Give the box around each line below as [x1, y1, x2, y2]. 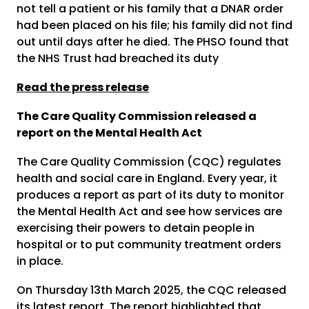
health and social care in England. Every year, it [17, 170, 277, 187]
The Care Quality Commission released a [17, 108, 257, 125]
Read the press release [17, 79, 149, 96]
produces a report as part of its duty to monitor [17, 187, 284, 203]
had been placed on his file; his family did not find [17, 17, 292, 34]
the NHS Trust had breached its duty [17, 50, 224, 67]
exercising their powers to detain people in [17, 220, 255, 237]
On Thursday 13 [17, 282, 101, 299]
